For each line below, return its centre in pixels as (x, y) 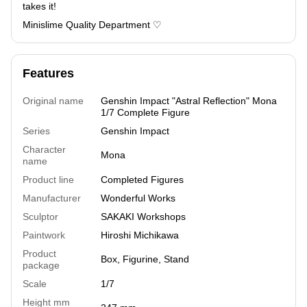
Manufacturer (52, 198)
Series (36, 131)
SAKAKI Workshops (143, 216)
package (41, 265)
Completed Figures (142, 179)
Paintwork (44, 235)
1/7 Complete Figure (145, 112)
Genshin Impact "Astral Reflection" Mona (189, 100)
